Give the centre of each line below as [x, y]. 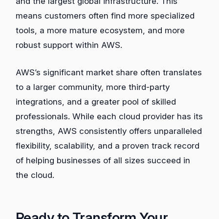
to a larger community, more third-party [93, 87]
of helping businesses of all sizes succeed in [103, 160]
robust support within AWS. [69, 45]
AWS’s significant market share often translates [109, 72]
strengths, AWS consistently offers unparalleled [109, 131]
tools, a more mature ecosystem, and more [100, 31]
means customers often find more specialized [105, 16]
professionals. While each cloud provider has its [109, 116]
